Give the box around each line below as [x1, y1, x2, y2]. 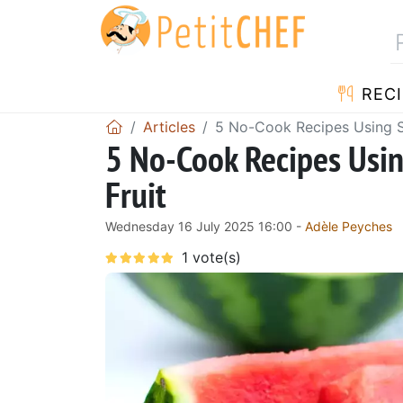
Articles [143, 117, 195, 136]
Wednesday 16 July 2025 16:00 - [105, 218, 305, 234]
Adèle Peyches [305, 218, 392, 234]
